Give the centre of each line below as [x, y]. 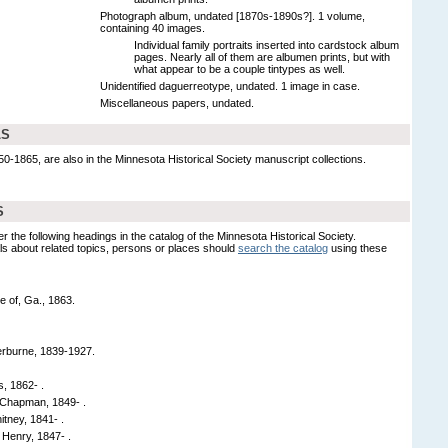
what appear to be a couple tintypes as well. [239, 68]
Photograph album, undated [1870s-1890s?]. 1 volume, [232, 15]
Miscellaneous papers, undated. [177, 102]
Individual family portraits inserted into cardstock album [266, 44]
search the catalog [283, 247]
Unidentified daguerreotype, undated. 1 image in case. [230, 85]
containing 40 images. [152, 27]
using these [357, 247]
